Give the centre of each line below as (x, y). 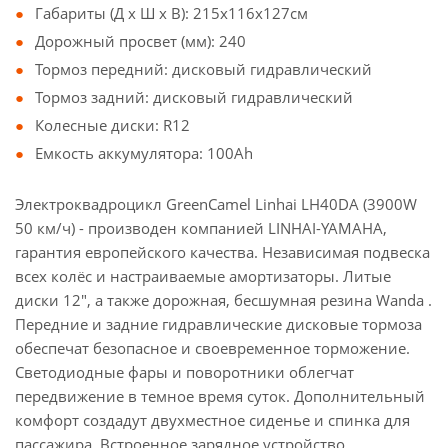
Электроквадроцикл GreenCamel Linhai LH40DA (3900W (216, 204)
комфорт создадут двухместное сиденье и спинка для (212, 420)
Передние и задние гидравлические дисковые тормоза (218, 324)
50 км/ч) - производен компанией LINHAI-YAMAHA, (201, 228)
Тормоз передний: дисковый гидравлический (203, 69)
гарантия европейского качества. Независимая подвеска (222, 252)
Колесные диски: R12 (112, 125)
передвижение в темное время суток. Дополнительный (220, 396)
